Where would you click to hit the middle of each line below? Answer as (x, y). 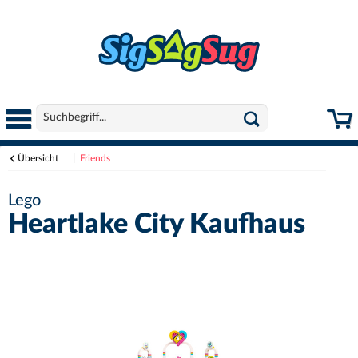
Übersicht (38, 158)
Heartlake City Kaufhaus (157, 225)
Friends (95, 158)
